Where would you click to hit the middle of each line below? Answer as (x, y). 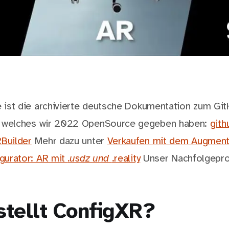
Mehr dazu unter (69, 142)
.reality (126, 159)
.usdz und (90, 159)
